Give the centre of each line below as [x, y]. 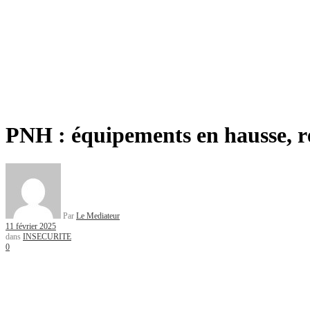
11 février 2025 [31, 226]
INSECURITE [47, 236]
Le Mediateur [98, 216]
